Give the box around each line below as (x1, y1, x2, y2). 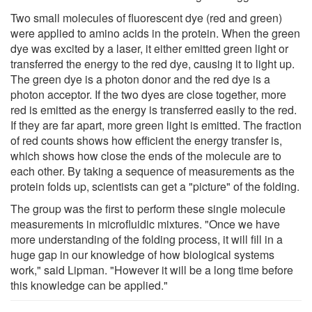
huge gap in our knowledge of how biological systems (10, 246, 274, 263)
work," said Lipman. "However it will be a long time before (10, 261, 293, 278)
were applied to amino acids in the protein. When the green (10, 24, 300, 41)
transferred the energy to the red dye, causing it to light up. (10, 55, 295, 72)
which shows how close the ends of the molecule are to (10, 147, 281, 164)
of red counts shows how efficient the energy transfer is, (10, 132, 282, 148)
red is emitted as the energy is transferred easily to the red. (10, 101, 297, 118)
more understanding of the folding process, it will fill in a (10, 231, 283, 247)
